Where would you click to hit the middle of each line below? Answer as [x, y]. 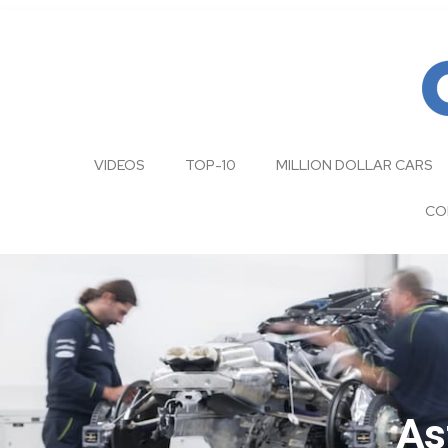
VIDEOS [119, 165]
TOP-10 [210, 165]
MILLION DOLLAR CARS [354, 165]
